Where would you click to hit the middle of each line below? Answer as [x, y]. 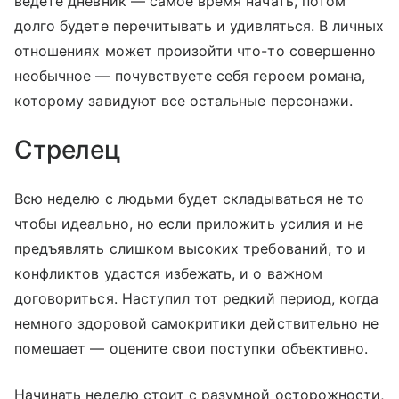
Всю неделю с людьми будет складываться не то [190, 198]
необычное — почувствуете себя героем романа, [190, 75]
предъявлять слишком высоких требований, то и [191, 248]
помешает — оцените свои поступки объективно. [191, 348]
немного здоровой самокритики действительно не [197, 323]
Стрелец [68, 149]
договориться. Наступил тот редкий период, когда [197, 298]
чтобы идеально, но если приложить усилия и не [189, 223]
